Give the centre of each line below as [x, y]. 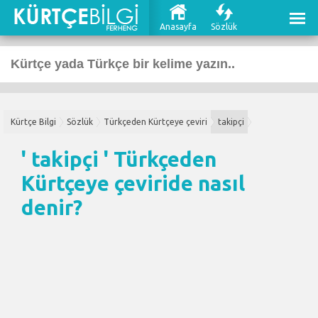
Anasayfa [178, 27]
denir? [52, 207]
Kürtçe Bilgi [33, 122]
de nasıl [207, 183]
